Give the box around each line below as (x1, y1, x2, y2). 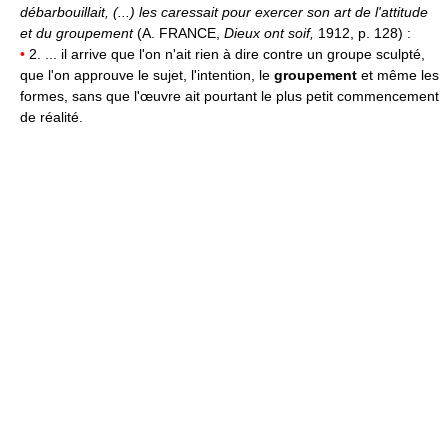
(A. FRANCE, (137, 25, 224, 41)
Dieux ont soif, (224, 25, 318, 41)
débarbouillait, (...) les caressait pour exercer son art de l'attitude (20, 4, 428, 20)
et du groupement (20, 25, 137, 41)
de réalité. (20, 109, 83, 125)
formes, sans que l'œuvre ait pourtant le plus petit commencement (20, 88, 439, 104)
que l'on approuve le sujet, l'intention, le (20, 67, 274, 83)
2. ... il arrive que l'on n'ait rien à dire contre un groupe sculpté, (25, 46, 425, 62)
